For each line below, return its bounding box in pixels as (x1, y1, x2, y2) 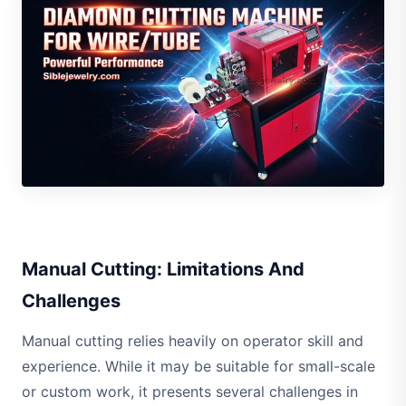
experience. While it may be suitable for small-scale (22, 357, 375, 376)
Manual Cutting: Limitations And (22, 258, 304, 281)
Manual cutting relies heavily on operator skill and (22, 332, 363, 351)
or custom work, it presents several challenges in (22, 382, 358, 401)
